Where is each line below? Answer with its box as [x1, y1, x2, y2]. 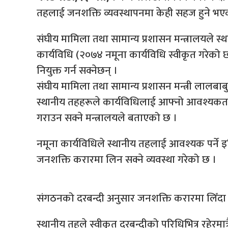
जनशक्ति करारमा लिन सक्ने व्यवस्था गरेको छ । [37, 151, 216, 169]
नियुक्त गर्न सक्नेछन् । [37, 62, 118, 80]
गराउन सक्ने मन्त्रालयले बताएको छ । [37, 109, 177, 127]
